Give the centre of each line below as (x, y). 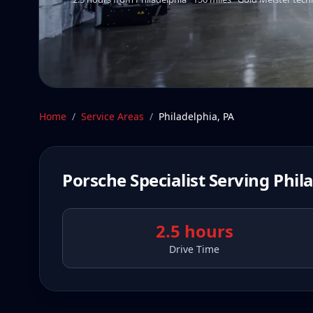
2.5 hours (194, 231)
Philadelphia (188, 116)
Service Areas (112, 116)
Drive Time (194, 249)
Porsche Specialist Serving (168, 180)
